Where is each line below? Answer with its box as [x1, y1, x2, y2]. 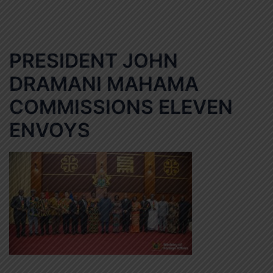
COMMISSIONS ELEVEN [9, 95, 233, 119]
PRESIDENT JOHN [9, 49, 178, 73]
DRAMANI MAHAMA [9, 72, 199, 96]
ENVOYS [9, 118, 90, 143]
